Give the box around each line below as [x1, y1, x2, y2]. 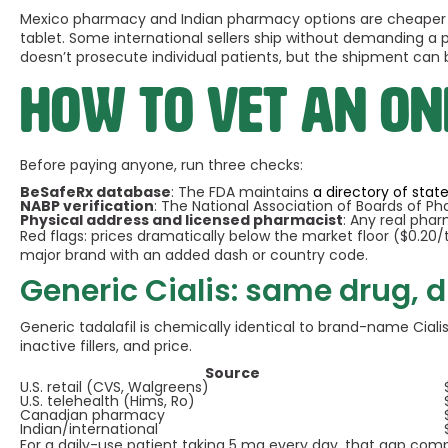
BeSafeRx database [20, 182, 171, 202]
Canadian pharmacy [20, 405, 165, 425]
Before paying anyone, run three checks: [20, 155, 303, 175]
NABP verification [20, 196, 154, 216]
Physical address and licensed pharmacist [20, 210, 343, 230]
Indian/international [20, 419, 158, 439]
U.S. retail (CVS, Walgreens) [20, 377, 209, 397]
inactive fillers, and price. [20, 336, 192, 356]
